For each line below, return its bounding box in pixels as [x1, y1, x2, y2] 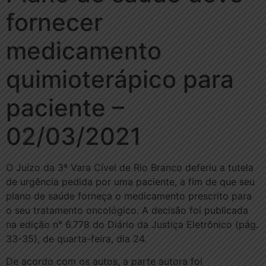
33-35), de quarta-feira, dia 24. [6, 232, 147, 245]
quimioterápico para [6, 64, 234, 94]
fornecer [6, 7, 103, 37]
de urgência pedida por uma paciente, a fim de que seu [6, 175, 255, 188]
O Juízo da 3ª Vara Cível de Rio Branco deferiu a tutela [6, 161, 254, 173]
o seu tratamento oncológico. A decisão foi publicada [6, 204, 248, 216]
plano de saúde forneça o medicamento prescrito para [6, 189, 252, 202]
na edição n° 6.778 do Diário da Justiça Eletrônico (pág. [6, 218, 258, 230]
